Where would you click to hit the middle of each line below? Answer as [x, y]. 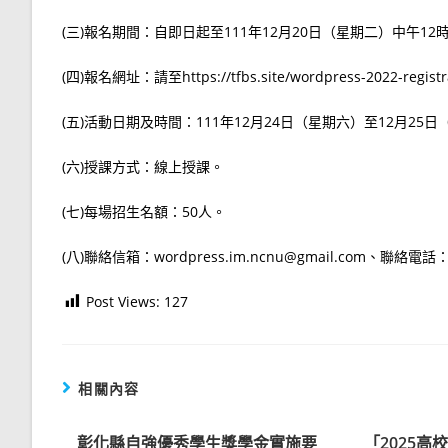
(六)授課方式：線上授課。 [143, 166]
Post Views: [123, 301]
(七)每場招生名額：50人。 [144, 211]
